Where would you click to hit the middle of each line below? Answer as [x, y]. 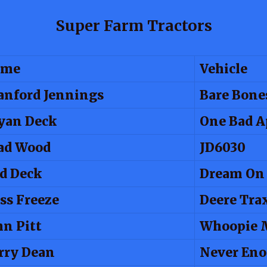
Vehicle [223, 69]
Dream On [232, 174]
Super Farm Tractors [133, 26]
